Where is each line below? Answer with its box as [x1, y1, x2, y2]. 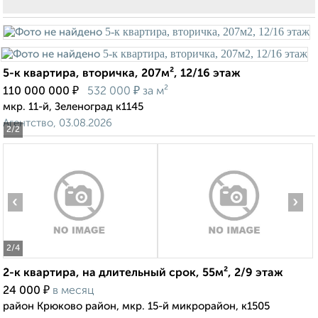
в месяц [53, 285, 94, 297]
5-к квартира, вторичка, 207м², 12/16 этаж [3, 68, 241, 80]
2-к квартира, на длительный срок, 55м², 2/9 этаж [3, 268, 283, 280]
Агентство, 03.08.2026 [3, 118, 112, 129]
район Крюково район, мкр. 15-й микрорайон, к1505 [3, 301, 270, 312]
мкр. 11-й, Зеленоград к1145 [3, 102, 143, 113]
